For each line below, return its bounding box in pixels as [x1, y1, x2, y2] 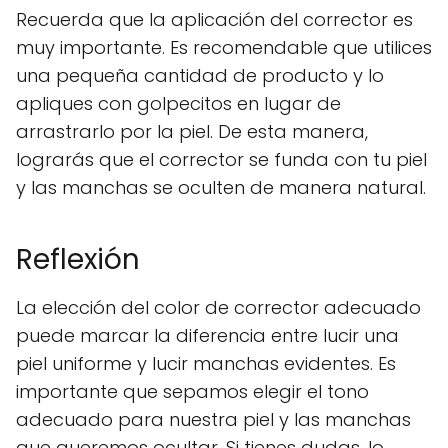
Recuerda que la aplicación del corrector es [16, 7, 413, 32]
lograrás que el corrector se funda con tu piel [16, 147, 427, 172]
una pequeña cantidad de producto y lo [16, 63, 384, 88]
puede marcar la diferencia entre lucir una [16, 323, 399, 348]
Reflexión [16, 240, 140, 279]
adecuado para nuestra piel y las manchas [16, 407, 411, 432]
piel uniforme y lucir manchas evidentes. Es [16, 351, 396, 376]
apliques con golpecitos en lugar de [16, 91, 341, 116]
